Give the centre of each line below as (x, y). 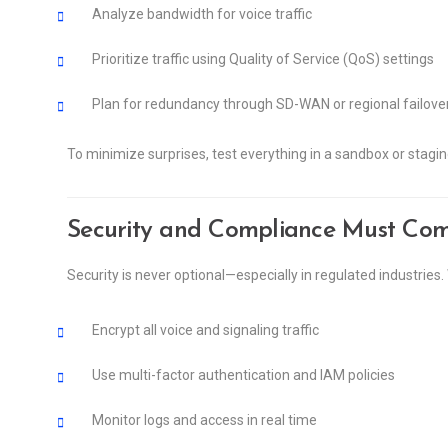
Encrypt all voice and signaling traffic (205, 329)
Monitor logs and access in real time (204, 419)
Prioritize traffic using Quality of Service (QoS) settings (263, 58)
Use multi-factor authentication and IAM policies (243, 374)
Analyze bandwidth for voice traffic (202, 13)
